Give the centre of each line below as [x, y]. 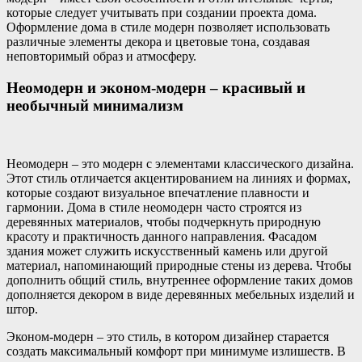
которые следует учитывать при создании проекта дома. [162, 12]
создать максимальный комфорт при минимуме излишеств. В [176, 351]
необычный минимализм [95, 105]
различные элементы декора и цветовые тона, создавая [158, 41]
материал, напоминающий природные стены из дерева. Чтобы [179, 266]
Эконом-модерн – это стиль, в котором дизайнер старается [168, 337]
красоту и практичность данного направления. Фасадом [162, 237]
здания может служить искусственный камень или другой [167, 251]
